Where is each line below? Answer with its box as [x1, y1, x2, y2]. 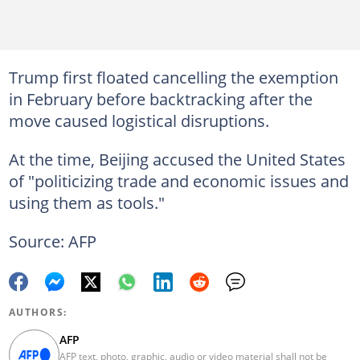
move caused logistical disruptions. [8, 109, 269, 132]
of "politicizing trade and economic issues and [8, 170, 349, 192]
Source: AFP [8, 230, 96, 252]
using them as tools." [8, 191, 165, 214]
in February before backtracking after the [8, 88, 313, 110]
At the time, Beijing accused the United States [8, 148, 346, 170]
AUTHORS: [8, 305, 67, 320]
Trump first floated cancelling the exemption [8, 66, 338, 88]
